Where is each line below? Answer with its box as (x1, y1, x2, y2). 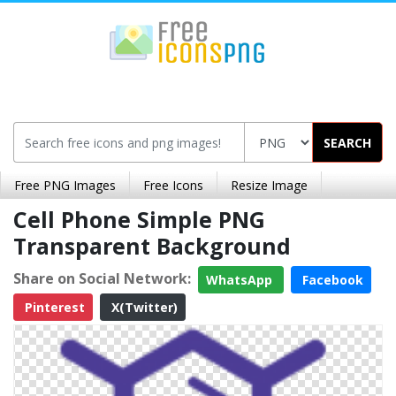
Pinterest (21, 299, 85, 316)
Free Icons (143, 177, 203, 194)
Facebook (299, 271, 363, 288)
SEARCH (324, 133, 371, 151)
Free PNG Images (14, 177, 116, 194)
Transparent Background (13, 231, 291, 261)
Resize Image (231, 177, 308, 194)
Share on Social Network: (13, 268, 191, 288)
